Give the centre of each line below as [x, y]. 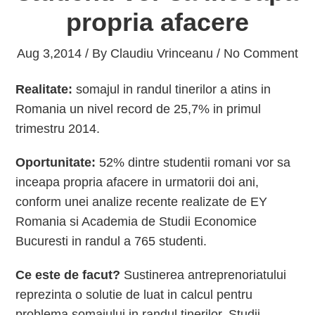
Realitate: [44, 89]
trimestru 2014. [58, 129]
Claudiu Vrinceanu [162, 53]
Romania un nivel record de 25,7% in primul [139, 109]
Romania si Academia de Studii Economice [136, 221]
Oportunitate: [56, 162]
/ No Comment [256, 53]
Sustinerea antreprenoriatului [204, 275]
